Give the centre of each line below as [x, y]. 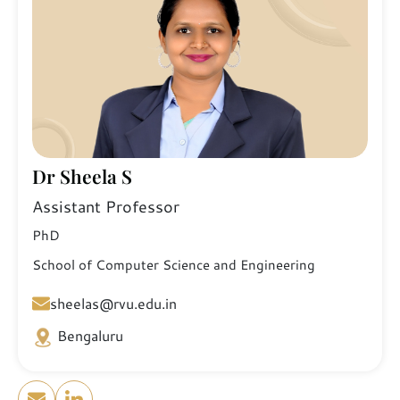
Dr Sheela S [82, 175]
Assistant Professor [106, 206]
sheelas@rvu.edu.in [113, 303]
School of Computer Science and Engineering [174, 264]
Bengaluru [90, 335]
